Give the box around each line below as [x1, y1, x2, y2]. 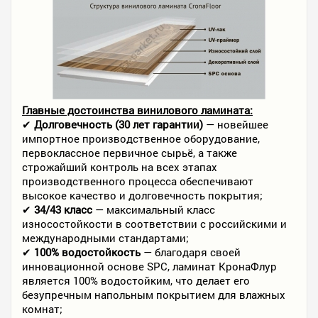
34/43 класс [34, 202, 92, 216]
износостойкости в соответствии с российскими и [22, 216, 287, 231]
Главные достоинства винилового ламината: [22, 103, 253, 117]
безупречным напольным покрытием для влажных [22, 287, 285, 302]
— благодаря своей [141, 245, 241, 259]
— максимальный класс [92, 202, 215, 216]
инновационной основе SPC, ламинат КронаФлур [22, 259, 277, 273]
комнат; [22, 302, 62, 316]
